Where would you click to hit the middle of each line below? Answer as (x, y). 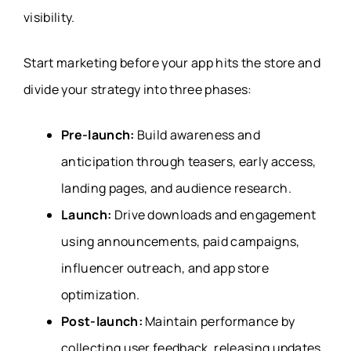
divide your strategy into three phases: (138, 89)
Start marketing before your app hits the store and (172, 62)
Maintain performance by (219, 321)
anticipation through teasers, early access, (189, 161)
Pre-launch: (98, 134)
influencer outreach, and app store (165, 268)
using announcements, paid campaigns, (181, 241)
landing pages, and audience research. (176, 188)
